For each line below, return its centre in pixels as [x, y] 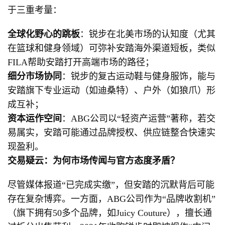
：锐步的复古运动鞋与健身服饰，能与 [139, 76]
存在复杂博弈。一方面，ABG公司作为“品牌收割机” [111, 199]
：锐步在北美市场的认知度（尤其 [148, 34]
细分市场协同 [35, 76]
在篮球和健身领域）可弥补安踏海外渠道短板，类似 [111, 48]
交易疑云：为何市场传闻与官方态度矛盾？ [93, 161]
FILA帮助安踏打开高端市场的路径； [81, 62]
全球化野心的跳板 [44, 34]
